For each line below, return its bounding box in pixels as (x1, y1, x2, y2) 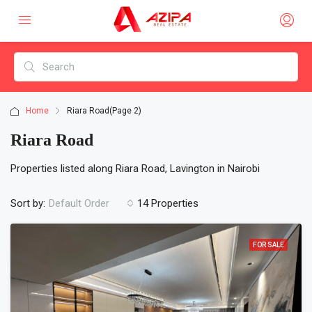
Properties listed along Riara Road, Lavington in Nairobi (10, 162, 260, 175)
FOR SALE (253, 241, 284, 249)
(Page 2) (109, 106, 141, 116)
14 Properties (137, 196, 198, 210)
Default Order (49, 197, 109, 210)
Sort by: (10, 196, 45, 210)
